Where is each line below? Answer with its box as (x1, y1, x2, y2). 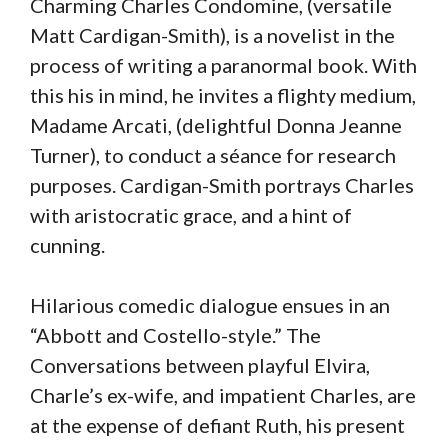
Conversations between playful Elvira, (30, 352, 370, 377)
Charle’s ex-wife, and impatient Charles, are (30, 382, 416, 407)
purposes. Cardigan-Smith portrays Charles (30, 172, 414, 197)
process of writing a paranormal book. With (30, 52, 417, 77)
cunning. (30, 232, 105, 257)
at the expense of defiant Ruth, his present (30, 412, 405, 437)
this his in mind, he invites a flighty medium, (30, 82, 416, 107)
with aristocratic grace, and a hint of (30, 202, 352, 227)
